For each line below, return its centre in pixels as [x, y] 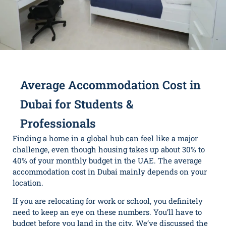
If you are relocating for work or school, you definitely [108, 201]
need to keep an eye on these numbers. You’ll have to [107, 212]
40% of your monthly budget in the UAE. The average [107, 160]
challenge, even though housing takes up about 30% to [109, 149]
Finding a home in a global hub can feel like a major [105, 138]
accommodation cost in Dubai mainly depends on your [110, 171]
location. [28, 182]
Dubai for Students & [77, 104]
